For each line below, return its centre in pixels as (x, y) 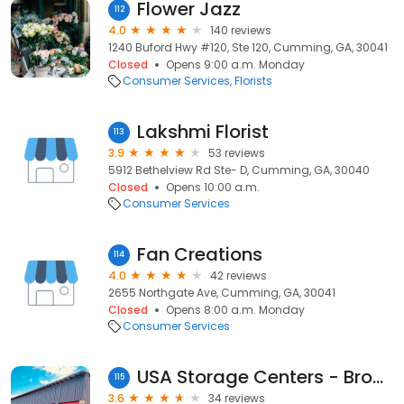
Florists (253, 81)
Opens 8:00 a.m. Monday (235, 310)
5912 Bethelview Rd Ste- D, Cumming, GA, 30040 (239, 170)
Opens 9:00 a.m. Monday (235, 64)
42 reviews (239, 275)
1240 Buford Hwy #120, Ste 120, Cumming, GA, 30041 (248, 47)
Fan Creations (200, 254)
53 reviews (237, 153)
